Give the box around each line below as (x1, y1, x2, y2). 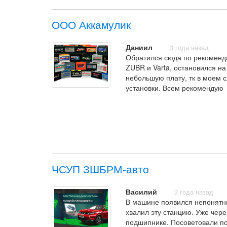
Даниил (126, 42, 153, 52)
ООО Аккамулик (52, 17, 131, 32)
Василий (126, 186, 158, 197)
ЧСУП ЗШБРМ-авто (52, 161, 149, 176)
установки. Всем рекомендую (126, 83, 224, 93)
